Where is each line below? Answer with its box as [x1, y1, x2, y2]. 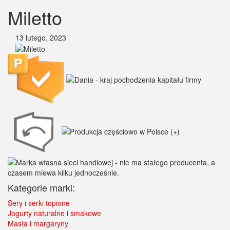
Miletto [8, 4, 62, 30]
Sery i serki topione [8, 198, 70, 208]
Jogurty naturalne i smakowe [8, 208, 101, 219]
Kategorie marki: [8, 181, 75, 195]
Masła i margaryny [8, 218, 68, 229]
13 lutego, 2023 [15, 32, 68, 43]
